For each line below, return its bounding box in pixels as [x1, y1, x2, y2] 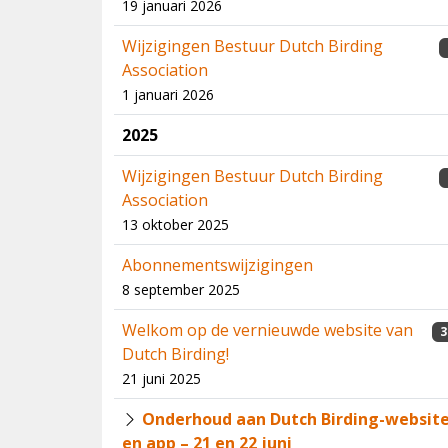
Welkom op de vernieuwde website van [122, 319, 413, 341]
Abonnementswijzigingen [122, 254, 313, 276]
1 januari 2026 [122, 85, 214, 104]
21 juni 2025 [122, 369, 201, 388]
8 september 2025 [122, 280, 240, 299]
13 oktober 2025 [122, 215, 229, 234]
